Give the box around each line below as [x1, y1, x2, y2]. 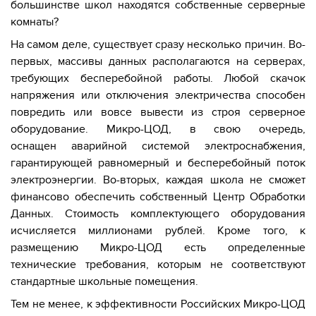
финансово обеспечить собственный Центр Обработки [11, 189, 305, 204]
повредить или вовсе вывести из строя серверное [11, 104, 305, 119]
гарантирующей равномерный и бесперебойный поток [11, 155, 305, 170]
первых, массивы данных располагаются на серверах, [11, 54, 305, 68]
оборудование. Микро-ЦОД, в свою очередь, [11, 121, 305, 136]
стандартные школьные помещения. [11, 274, 198, 288]
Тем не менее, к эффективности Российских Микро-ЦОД [11, 296, 305, 311]
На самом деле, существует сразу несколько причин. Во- [11, 37, 305, 51]
